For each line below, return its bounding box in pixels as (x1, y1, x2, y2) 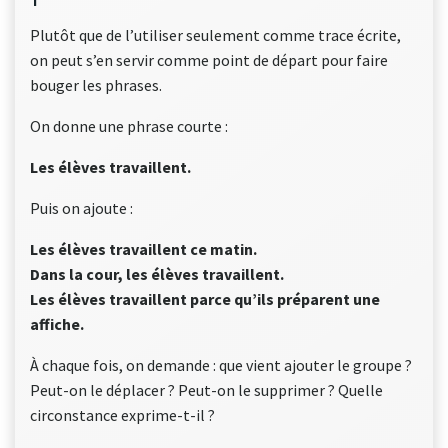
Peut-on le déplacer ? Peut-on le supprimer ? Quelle (30, 380, 383, 400)
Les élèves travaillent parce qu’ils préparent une (30, 289, 380, 309)
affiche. (30, 314, 84, 334)
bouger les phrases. (30, 75, 162, 95)
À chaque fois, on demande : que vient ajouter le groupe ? (30, 355, 412, 375)
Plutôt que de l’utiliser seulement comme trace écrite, (30, 25, 401, 45)
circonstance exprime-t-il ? (30, 405, 215, 425)
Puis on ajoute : (30, 198, 133, 218)
